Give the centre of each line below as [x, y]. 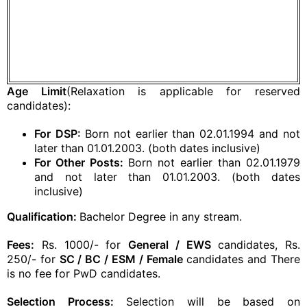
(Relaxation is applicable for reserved [183, 91]
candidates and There [242, 259]
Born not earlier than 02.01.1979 [214, 162]
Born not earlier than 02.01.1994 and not [192, 134]
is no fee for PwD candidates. [84, 273]
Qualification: [43, 217]
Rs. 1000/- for [81, 245]
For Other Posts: [81, 162]
